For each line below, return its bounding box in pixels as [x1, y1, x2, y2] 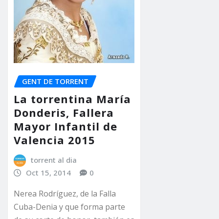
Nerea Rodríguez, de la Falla [14, 188, 116, 199]
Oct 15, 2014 [25, 168, 71, 178]
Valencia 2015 [14, 132, 95, 148]
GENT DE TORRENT [22, 76, 88, 86]
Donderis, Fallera [14, 105, 114, 120]
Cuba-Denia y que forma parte [14, 201, 125, 213]
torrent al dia [30, 155, 77, 165]
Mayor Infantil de [14, 119, 117, 134]
